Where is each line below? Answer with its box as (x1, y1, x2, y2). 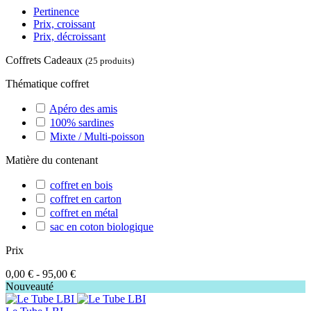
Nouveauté (6, 280, 53, 292)
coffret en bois (50, 178, 112, 191)
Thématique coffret (6, 77, 89, 90)
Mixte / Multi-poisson (50, 130, 144, 142)
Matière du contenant (6, 153, 98, 166)
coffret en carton (50, 192, 121, 205)
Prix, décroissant (33, 30, 106, 42)
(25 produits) (85, 55, 134, 66)
